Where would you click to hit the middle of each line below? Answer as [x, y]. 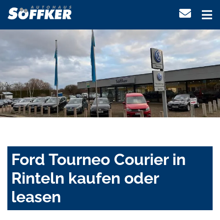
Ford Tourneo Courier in [98, 160]
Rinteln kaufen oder [85, 178]
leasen [36, 197]
